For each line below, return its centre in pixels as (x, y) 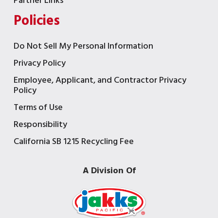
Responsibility (40, 125)
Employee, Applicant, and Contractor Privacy (100, 80)
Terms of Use (38, 108)
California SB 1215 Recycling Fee (74, 142)
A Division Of (109, 171)
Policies (37, 21)
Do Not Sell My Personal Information (83, 46)
